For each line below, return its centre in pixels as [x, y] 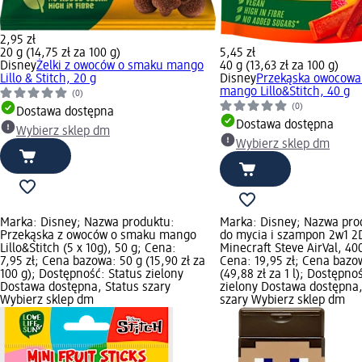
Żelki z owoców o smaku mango [120, 66]
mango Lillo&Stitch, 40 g [285, 92]
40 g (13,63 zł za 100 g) [279, 66]
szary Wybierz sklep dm [282, 300]
